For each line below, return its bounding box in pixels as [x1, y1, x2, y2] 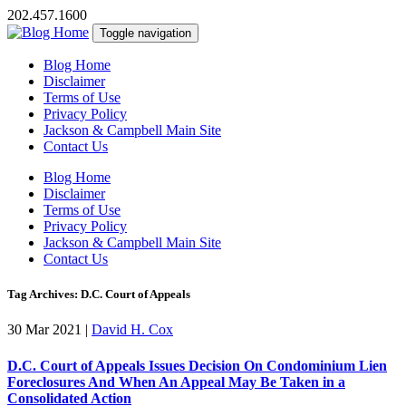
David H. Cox [92, 322, 173, 338]
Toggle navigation [100, 26, 191, 40]
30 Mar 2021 [7, 322, 82, 338]
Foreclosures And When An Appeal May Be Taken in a [7, 373, 345, 390]
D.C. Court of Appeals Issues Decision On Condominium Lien [7, 357, 387, 373]
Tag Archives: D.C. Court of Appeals [7, 287, 190, 302]
